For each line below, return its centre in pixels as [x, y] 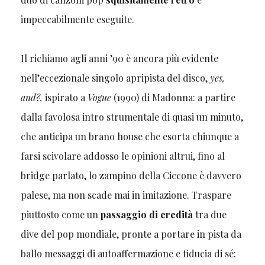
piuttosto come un [60, 215]
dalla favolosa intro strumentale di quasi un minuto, [132, 117]
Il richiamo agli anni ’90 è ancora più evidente [119, 59]
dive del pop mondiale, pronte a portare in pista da [131, 234]
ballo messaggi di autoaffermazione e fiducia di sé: [128, 254]
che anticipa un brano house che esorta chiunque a [130, 137]
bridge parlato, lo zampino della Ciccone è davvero [131, 176]
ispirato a [65, 98]
